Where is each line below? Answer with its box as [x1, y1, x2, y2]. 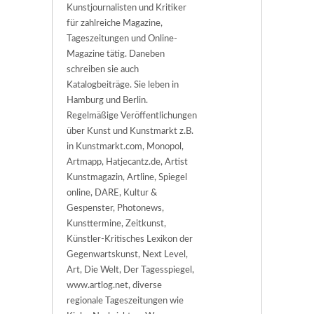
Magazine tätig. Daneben [67, 50, 165, 60]
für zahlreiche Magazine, [67, 19, 163, 29]
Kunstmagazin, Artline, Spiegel [67, 173, 187, 183]
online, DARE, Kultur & [67, 189, 157, 198]
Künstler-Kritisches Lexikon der [67, 235, 193, 245]
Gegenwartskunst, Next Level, [67, 250, 188, 260]
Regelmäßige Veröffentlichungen [67, 111, 197, 121]
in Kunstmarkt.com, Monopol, [67, 142, 184, 152]
